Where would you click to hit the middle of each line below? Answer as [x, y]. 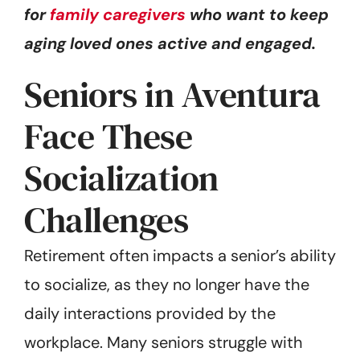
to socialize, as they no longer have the [167, 284]
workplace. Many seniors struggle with [164, 342]
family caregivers [118, 14]
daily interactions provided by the [150, 313]
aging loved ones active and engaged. [170, 43]
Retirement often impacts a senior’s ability [180, 255]
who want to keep [257, 14]
